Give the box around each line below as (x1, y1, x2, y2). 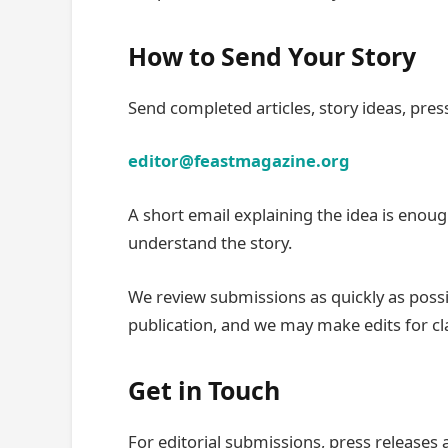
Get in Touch (128, 373, 280, 408)
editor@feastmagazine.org (128, 149, 350, 173)
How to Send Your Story (128, 39, 416, 74)
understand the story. (128, 230, 292, 254)
